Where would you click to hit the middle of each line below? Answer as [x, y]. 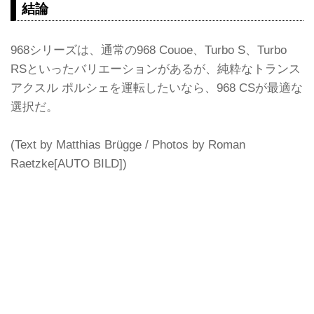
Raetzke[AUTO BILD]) [69, 164]
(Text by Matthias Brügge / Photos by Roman [128, 145]
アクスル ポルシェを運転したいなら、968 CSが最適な [157, 87]
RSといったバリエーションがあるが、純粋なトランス [156, 68]
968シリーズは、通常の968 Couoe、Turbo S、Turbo [149, 49]
